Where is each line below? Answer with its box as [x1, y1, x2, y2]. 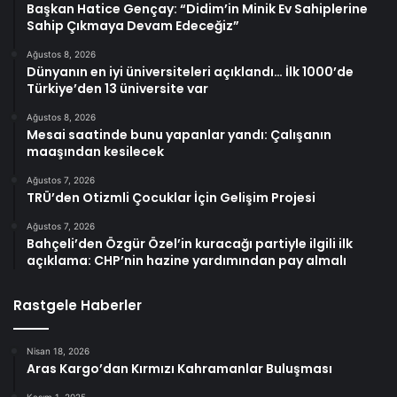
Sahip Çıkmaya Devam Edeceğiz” [27, 17, 239, 35]
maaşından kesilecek [27, 143, 164, 161]
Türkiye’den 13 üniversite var [27, 80, 208, 98]
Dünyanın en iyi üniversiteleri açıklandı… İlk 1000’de [27, 63, 354, 82]
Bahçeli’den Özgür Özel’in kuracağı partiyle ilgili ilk [27, 235, 353, 253]
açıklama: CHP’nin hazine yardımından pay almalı [27, 252, 346, 270]
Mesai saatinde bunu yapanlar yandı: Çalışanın [27, 126, 331, 144]
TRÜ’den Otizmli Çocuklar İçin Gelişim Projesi [27, 189, 315, 207]
